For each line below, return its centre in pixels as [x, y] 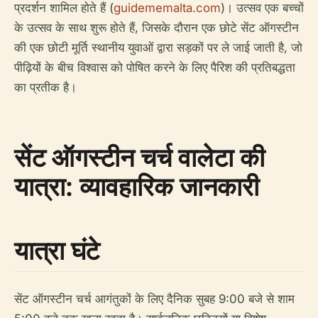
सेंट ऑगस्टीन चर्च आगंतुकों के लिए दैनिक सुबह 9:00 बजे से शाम [154, 299]
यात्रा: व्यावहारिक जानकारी [137, 186]
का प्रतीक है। [45, 87]
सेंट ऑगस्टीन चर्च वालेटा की [139, 157]
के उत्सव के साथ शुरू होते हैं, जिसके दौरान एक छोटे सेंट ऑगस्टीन [157, 28]
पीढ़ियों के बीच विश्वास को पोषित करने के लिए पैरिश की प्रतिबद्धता [155, 67]
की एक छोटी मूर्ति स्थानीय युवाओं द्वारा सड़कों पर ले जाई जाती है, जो [158, 48]
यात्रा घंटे [57, 250]
